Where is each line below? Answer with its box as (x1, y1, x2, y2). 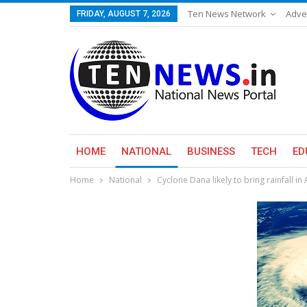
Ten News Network (188, 8, 266, 20)
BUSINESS (187, 145, 235, 158)
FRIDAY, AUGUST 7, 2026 (77, 9, 171, 19)
